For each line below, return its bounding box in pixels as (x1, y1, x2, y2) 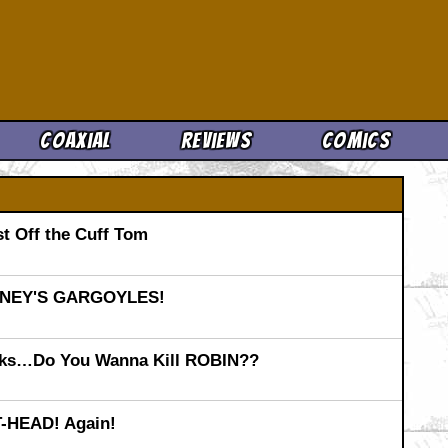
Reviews (180, 129, 252, 152)
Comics (322, 129, 390, 152)
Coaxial (40, 129, 112, 152)
